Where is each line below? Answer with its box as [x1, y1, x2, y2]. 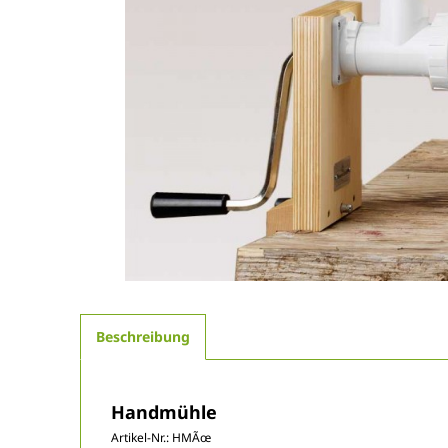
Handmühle [111, 399, 217, 424]
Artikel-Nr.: [111, 428, 172, 446]
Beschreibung [96, 326, 190, 346]
